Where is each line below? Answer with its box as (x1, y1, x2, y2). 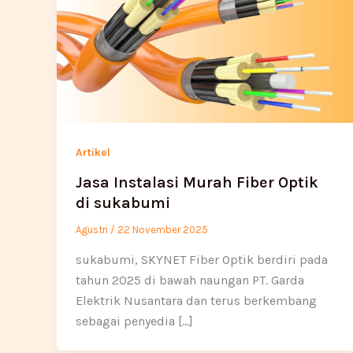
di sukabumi (76, 193, 170, 212)
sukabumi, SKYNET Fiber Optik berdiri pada (76, 251, 328, 267)
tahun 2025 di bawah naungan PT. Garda (76, 272, 304, 288)
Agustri (76, 223, 110, 236)
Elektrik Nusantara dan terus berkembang (76, 292, 317, 308)
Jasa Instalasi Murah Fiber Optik (76, 173, 318, 191)
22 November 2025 (117, 223, 208, 236)
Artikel (76, 146, 110, 160)
